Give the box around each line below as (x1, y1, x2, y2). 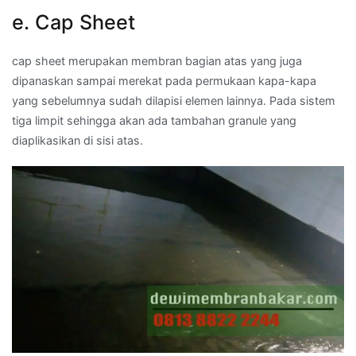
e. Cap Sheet (12, 10, 135, 34)
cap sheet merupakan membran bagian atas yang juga (12, 53, 302, 68)
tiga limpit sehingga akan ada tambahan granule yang (12, 113, 296, 127)
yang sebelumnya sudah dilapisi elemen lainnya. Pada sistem (12, 93, 335, 107)
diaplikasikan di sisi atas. (12, 133, 143, 147)
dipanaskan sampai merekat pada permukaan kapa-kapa (12, 73, 316, 87)
